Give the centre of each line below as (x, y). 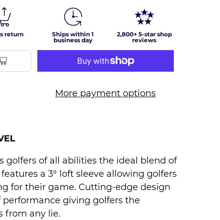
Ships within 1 (73, 34)
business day (73, 40)
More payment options (106, 93)
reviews (144, 40)
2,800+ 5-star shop (144, 34)
